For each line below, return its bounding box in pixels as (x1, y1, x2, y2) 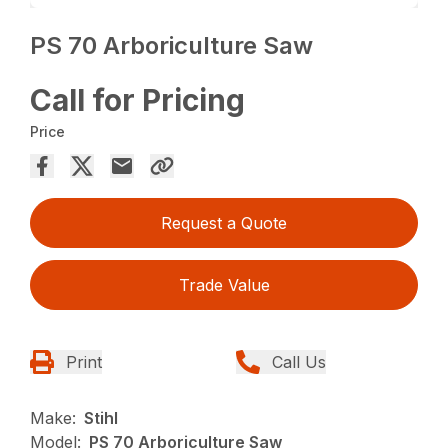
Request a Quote (161, 213, 287, 234)
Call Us (272, 352, 326, 373)
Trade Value (178, 275, 270, 296)
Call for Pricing (30, 82, 246, 119)
